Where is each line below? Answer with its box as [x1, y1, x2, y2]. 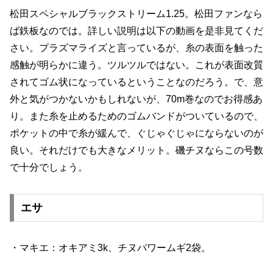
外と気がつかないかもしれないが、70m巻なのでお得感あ [10, 94, 263, 105]
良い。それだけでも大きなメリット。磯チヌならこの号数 [10, 145, 263, 156]
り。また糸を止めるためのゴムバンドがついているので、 [10, 111, 263, 122]
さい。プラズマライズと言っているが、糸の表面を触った [10, 43, 263, 54]
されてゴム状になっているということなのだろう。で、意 [10, 77, 263, 88]
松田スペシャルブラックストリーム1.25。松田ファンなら [10, 9, 263, 19]
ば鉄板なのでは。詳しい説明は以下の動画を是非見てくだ [10, 26, 263, 37]
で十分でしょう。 [10, 162, 88, 173]
